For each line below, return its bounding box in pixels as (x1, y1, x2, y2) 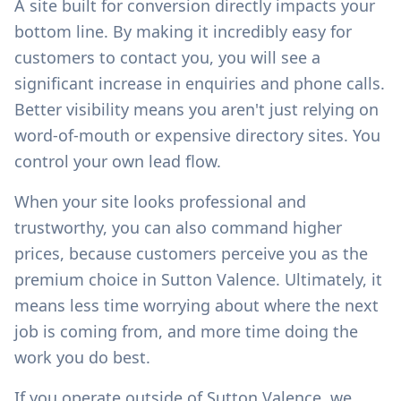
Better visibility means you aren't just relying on (14, 98, 379, 120)
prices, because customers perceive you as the (14, 242, 368, 264)
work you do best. (14, 346, 150, 368)
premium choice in (14, 268, 161, 290)
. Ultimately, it (276, 268, 382, 290)
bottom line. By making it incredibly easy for (14, 20, 352, 42)
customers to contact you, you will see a (14, 46, 320, 68)
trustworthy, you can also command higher (14, 216, 342, 238)
